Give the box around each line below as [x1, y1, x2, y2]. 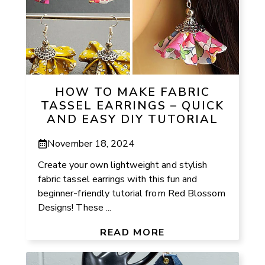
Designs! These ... [38, 201, 111, 214]
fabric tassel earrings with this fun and [38, 172, 198, 186]
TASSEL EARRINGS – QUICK [41, 97, 224, 114]
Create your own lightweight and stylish [38, 158, 207, 172]
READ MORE [100, 225, 165, 239]
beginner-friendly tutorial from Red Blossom [38, 186, 226, 200]
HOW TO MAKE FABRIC [55, 83, 210, 100]
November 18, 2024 [47, 137, 135, 150]
